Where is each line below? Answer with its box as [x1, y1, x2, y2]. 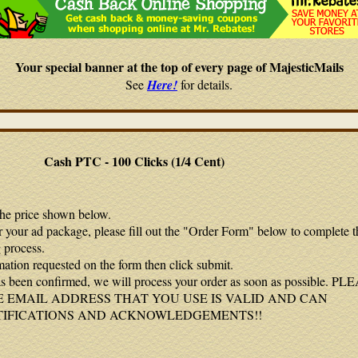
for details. [177, 76, 233, 93]
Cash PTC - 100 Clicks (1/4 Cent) [44, 152, 225, 170]
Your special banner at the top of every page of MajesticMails [14, 58, 344, 76]
